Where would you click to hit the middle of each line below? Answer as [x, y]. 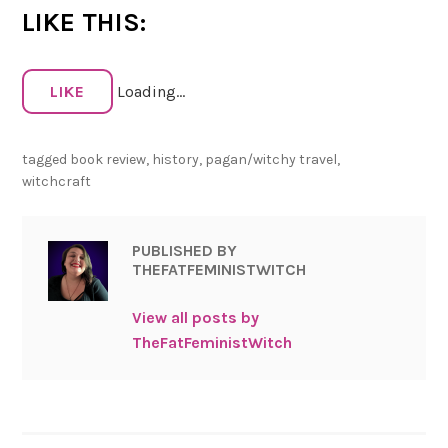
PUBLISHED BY [184, 251]
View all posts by [195, 317]
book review [108, 160]
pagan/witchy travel [271, 160]
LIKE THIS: [84, 22]
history [176, 160]
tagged [46, 160]
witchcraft [57, 182]
